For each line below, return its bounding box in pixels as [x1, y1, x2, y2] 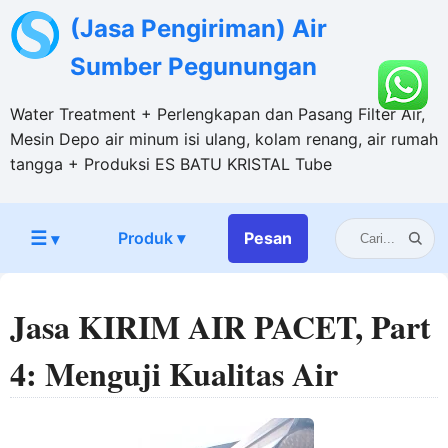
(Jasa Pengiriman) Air [70, 14, 327, 43]
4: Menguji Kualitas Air [10, 350, 338, 397]
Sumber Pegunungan [70, 52, 317, 81]
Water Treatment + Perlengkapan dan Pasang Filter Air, [10, 104, 425, 124]
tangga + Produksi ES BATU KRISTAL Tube [10, 154, 332, 174]
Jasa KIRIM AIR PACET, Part [10, 303, 431, 350]
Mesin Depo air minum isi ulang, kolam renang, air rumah [10, 129, 438, 149]
